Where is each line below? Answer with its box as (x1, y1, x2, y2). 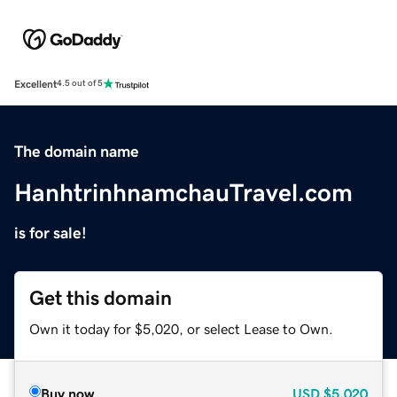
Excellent (14, 78, 57, 90)
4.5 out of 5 (57, 79, 103, 89)
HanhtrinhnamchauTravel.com (14, 179, 353, 205)
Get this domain (29, 287, 172, 308)
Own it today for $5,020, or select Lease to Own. (29, 321, 333, 336)
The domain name (14, 143, 139, 160)
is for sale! (14, 224, 87, 241)
